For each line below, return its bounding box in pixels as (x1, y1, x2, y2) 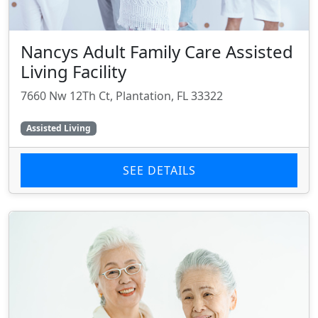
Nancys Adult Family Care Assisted (21, 40, 293, 63)
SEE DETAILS (122, 163, 196, 179)
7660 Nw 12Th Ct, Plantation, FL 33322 (21, 88, 223, 104)
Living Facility (21, 60, 126, 83)
